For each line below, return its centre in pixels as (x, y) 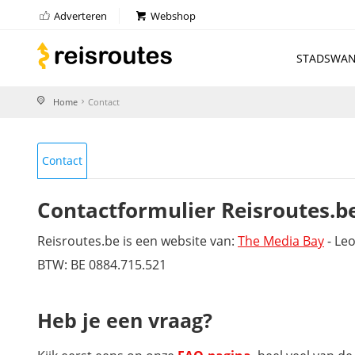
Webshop (172, 16)
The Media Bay (281, 241)
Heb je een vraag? (125, 320)
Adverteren (80, 16)
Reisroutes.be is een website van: (137, 241)
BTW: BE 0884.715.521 (102, 265)
